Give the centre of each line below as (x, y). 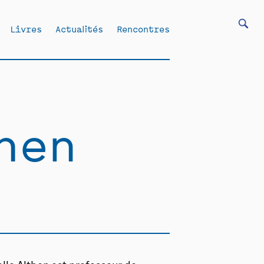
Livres (26, 29)
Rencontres (143, 29)
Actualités (79, 29)
